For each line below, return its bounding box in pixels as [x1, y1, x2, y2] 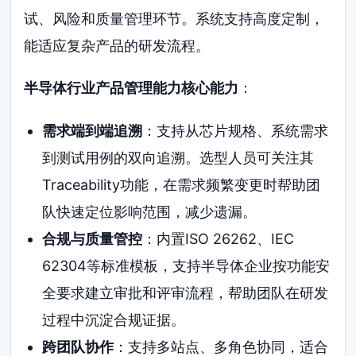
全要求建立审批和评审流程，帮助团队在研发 [41, 284, 328, 302]
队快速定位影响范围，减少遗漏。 [41, 203, 257, 221]
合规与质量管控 [41, 230, 142, 248]
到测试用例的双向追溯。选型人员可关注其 [41, 149, 314, 167]
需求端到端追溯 [41, 122, 142, 140]
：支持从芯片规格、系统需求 [141, 122, 328, 140]
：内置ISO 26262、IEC [141, 230, 294, 248]
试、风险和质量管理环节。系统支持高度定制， [24, 10, 325, 27]
